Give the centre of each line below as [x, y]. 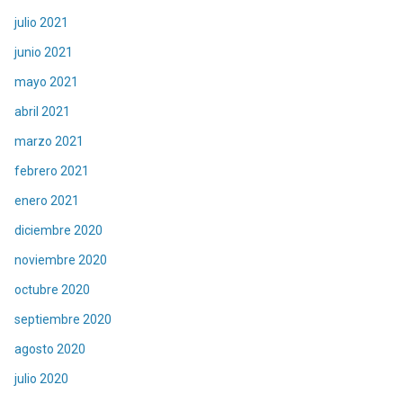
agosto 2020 [50, 349]
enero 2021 [47, 200]
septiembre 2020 [63, 319]
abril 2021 [42, 111]
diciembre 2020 [58, 230]
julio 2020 [41, 378]
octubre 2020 [52, 289]
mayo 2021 [46, 81]
